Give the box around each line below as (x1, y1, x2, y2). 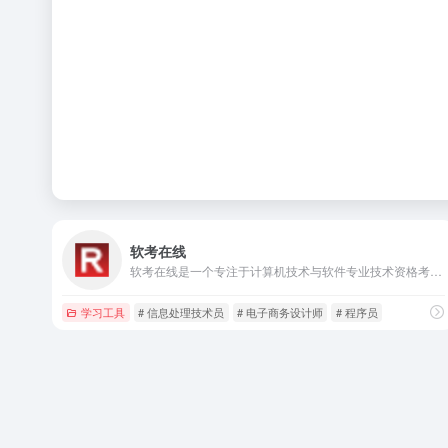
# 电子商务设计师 (236, 303, 323, 320)
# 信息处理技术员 (138, 303, 225, 320)
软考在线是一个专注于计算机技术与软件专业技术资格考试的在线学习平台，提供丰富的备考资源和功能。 (430, 261, 442, 279)
